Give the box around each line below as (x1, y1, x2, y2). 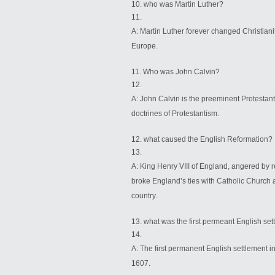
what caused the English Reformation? (144, 135, 273, 144)
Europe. (131, 42, 158, 50)
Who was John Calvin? (143, 68, 220, 76)
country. (131, 192, 157, 200)
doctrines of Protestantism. (131, 109, 219, 118)
